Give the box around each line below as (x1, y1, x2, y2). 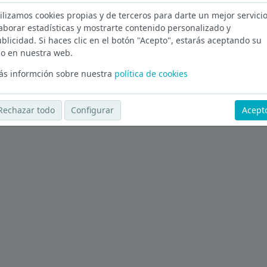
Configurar (71, 104, 114, 116)
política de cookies (114, 67, 188, 79)
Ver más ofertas (10, 57, 73, 69)
